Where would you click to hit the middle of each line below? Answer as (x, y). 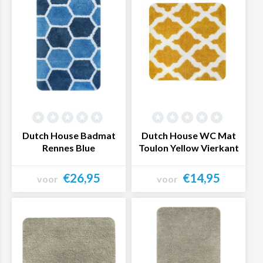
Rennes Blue (69, 148)
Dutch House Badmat (69, 135)
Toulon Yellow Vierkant (188, 148)
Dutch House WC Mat (188, 135)
